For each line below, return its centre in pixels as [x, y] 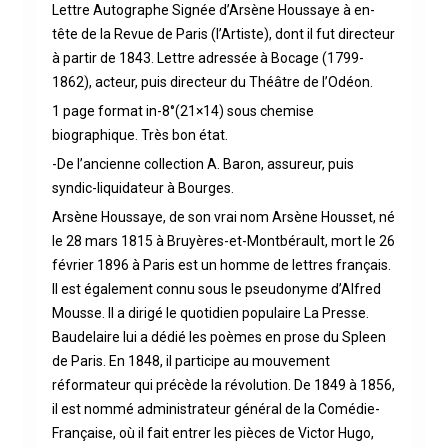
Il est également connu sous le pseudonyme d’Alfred [216, 288]
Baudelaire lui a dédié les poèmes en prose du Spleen [218, 336]
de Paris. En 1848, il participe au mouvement [190, 360]
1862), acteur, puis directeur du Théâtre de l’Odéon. [212, 81]
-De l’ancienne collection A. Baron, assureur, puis [202, 163]
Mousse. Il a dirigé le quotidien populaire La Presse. [210, 312]
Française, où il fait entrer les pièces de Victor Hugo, [212, 432]
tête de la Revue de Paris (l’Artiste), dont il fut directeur [223, 33]
